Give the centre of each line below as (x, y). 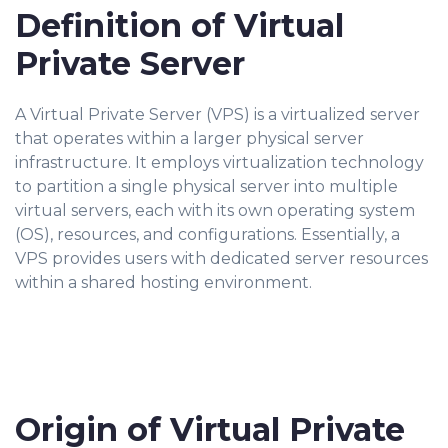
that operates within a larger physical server (189, 138)
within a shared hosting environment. (163, 282)
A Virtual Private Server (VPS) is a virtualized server (217, 114)
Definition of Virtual (179, 25)
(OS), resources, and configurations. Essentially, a (207, 234)
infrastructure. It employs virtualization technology (219, 162)
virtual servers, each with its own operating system (215, 210)
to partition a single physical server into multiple (206, 186)
